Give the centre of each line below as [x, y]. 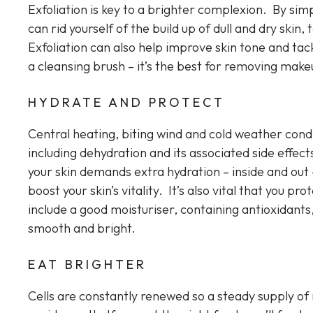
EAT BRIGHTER [87, 265]
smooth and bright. [82, 228]
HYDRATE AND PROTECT [126, 103]
